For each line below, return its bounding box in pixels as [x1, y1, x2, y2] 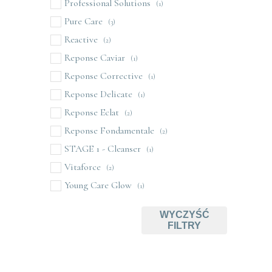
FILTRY [168, 220, 201, 231]
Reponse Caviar [64, 52, 125, 64]
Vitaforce [64, 161, 101, 174]
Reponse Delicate [64, 88, 132, 101]
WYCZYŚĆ [159, 209, 209, 220]
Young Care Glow [64, 179, 132, 192]
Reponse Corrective [64, 70, 143, 83]
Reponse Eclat [64, 106, 119, 119]
